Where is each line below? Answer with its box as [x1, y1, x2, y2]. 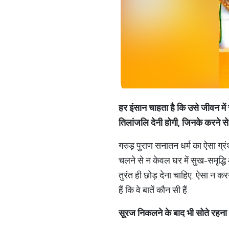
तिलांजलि [119, 117, 149, 128]
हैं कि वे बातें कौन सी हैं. [119, 184, 191, 196]
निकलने [138, 207, 163, 219]
